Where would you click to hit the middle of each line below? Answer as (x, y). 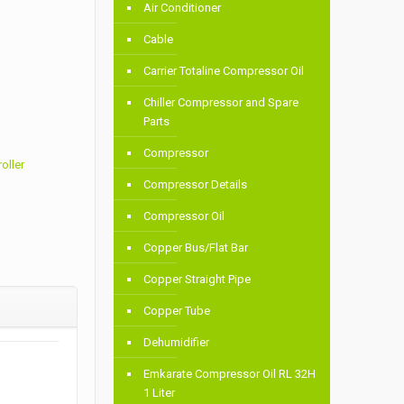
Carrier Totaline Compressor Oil (224, 71)
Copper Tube (177, 311)
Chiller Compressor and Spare (221, 103)
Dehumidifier (177, 343)
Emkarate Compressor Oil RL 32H (230, 374)
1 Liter (160, 393)
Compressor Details (196, 185)
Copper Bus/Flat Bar (196, 248)
